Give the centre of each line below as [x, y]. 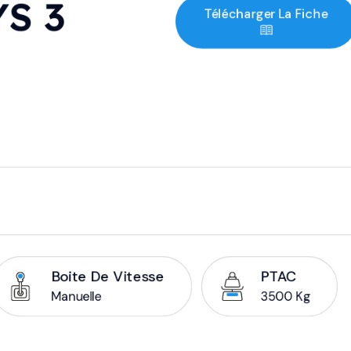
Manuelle [76, 296]
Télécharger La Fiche [266, 14]
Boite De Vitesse [108, 276]
